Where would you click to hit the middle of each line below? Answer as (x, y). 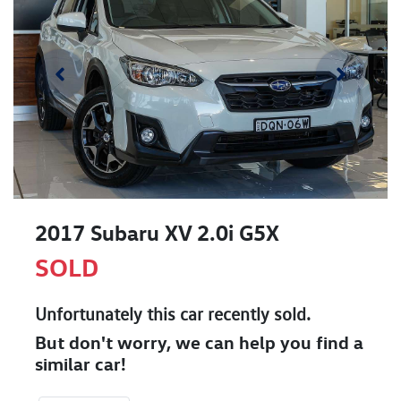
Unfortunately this (107, 315)
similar (65, 364)
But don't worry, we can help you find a (199, 343)
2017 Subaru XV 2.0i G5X (157, 233)
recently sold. (257, 315)
